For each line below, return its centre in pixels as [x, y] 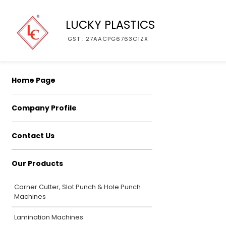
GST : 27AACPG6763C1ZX [108, 39]
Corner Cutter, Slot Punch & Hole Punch [77, 187]
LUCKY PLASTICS [110, 24]
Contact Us [33, 136]
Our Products [37, 163]
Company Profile [44, 108]
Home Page [34, 80]
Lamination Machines [49, 217]
